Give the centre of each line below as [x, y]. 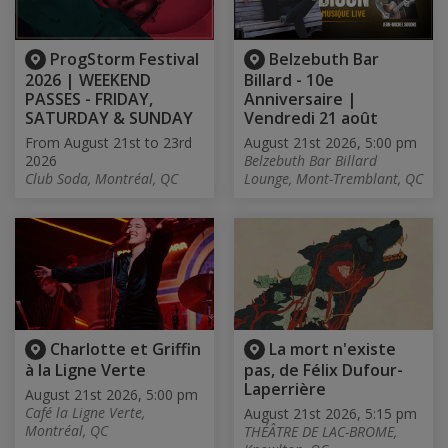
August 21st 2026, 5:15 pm [330, 414]
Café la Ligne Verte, [85, 413]
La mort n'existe [332, 349]
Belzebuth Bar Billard [310, 161]
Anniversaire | [300, 99]
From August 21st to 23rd [108, 143]
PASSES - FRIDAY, [89, 99]
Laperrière [285, 389]
